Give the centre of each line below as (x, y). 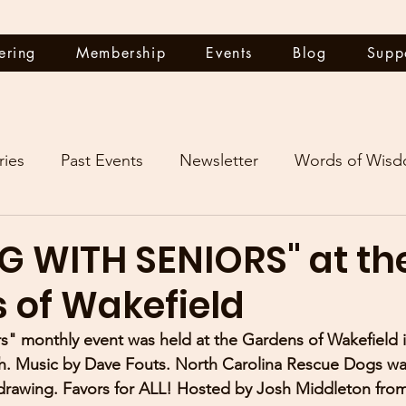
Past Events (102, 160)
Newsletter (219, 160)
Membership (121, 53)
